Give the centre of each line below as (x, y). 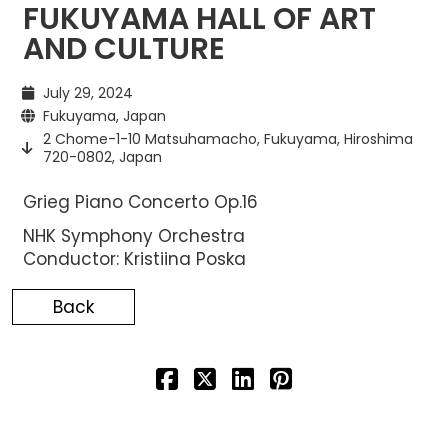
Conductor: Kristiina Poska (134, 259)
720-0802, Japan (102, 156)
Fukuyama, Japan (104, 115)
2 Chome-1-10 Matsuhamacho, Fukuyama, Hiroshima (227, 138)
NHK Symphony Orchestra (133, 236)
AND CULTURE (123, 48)
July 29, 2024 (87, 92)
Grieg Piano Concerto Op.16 (140, 201)
